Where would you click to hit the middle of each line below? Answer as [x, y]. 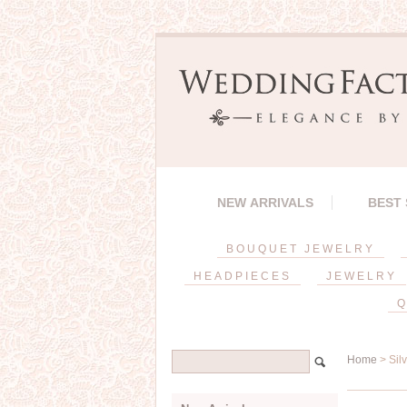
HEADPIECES [242, 276]
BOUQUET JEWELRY [301, 249]
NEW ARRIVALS [265, 203]
